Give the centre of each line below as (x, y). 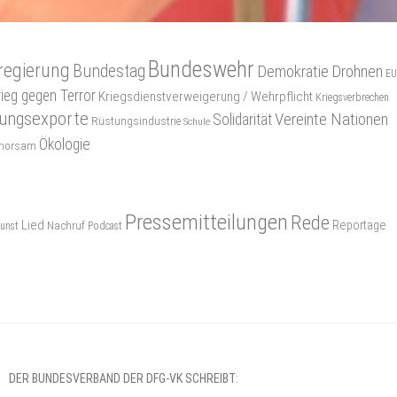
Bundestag (109, 71)
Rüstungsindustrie (136, 121)
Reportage (359, 225)
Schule (196, 121)
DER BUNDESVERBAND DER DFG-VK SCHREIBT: (123, 378)
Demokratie (292, 71)
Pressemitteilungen (206, 222)
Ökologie (64, 144)
